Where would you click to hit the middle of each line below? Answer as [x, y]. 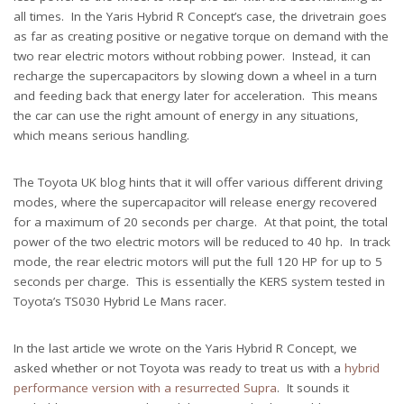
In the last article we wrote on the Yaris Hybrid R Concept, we [185, 348]
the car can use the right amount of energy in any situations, [186, 115]
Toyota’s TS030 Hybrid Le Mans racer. [120, 301]
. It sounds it [313, 387]
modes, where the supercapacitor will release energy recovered [195, 202]
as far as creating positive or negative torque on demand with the [201, 36]
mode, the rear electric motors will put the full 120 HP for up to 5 [198, 261]
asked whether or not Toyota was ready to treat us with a [179, 367]
